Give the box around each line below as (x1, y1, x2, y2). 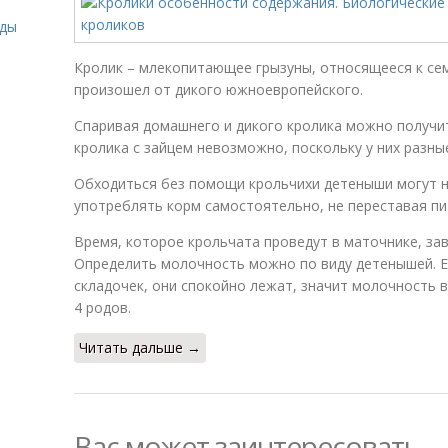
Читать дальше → (79, 338, 201, 357)
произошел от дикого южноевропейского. (74, 80, 363, 99)
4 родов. (74, 298, 131, 317)
